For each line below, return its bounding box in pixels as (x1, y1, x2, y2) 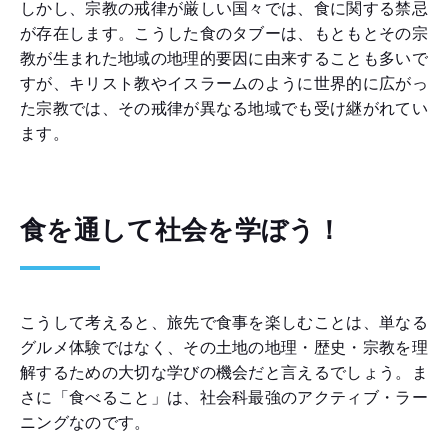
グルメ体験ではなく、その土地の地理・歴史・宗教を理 (20, 339, 428, 357)
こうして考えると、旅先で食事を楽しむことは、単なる (20, 314, 428, 332)
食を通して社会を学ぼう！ (20, 215, 342, 246)
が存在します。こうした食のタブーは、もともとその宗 (20, 25, 428, 43)
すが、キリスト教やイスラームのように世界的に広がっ (20, 75, 428, 93)
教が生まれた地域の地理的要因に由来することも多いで (20, 50, 428, 68)
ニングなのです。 (20, 414, 151, 432)
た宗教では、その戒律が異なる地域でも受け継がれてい (20, 100, 429, 118)
